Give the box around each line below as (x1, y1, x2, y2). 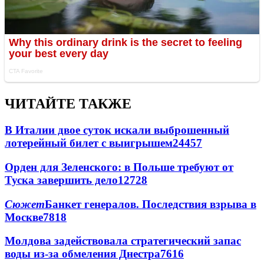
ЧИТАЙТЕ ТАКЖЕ (5, 96, 131, 112)
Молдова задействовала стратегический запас (5, 235, 241, 247)
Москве (5, 210, 43, 223)
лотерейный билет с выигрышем (5, 137, 173, 150)
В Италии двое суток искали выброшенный (5, 124, 229, 137)
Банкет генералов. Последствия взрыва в (45, 197, 256, 210)
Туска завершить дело (5, 173, 118, 186)
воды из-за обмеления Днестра (5, 247, 160, 260)
